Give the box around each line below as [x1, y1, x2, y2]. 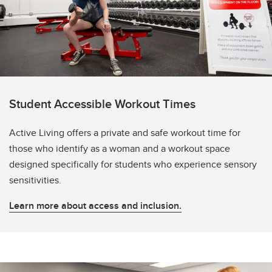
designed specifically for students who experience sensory [9, 157, 257, 172]
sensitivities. [9, 173, 61, 188]
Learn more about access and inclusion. [9, 199, 182, 213]
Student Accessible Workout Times [9, 95, 195, 113]
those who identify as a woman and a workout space [9, 141, 230, 156]
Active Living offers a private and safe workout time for [9, 126, 240, 140]
